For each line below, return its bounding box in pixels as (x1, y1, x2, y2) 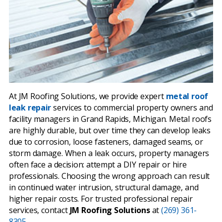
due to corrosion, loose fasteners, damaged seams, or (9, 136, 203, 147)
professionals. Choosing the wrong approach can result (9, 170, 210, 181)
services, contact (9, 205, 70, 216)
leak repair (9, 102, 52, 113)
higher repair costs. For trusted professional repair (9, 193, 193, 204)
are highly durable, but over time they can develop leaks (9, 125, 211, 136)
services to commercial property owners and (51, 102, 213, 113)
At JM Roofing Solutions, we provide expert (9, 91, 166, 102)
